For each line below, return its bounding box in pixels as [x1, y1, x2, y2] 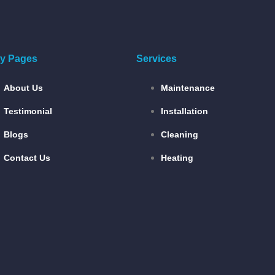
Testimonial [4, 106, 52, 116]
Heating [161, 153, 193, 163]
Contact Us [4, 153, 50, 163]
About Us [4, 83, 43, 93]
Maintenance [161, 83, 215, 93]
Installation [161, 106, 208, 116]
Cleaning [161, 130, 198, 139]
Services [136, 53, 177, 64]
